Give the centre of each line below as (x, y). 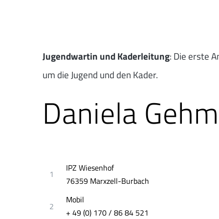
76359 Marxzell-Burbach (108, 181)
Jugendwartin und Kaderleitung (106, 56)
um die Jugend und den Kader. (100, 74)
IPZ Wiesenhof (90, 167)
